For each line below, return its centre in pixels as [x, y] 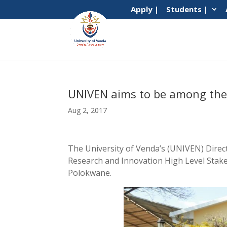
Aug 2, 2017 [88, 110]
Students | [187, 9]
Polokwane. [90, 173]
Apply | [144, 9]
